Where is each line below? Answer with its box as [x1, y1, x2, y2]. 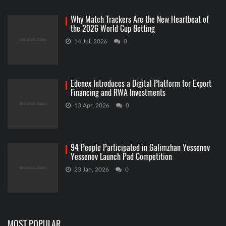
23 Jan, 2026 [73, 166, 109, 173]
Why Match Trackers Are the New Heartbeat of [71, 14, 209, 25]
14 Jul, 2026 [73, 38, 107, 45]
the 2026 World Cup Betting [71, 23, 155, 34]
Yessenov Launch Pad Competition [71, 151, 172, 162]
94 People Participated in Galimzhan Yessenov [71, 142, 210, 153]
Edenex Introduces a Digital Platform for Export [71, 78, 211, 89]
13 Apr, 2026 [73, 102, 109, 109]
